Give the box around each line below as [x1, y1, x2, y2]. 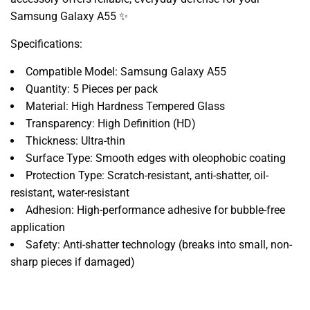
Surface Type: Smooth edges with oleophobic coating [26, 151, 286, 165]
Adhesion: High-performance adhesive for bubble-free [26, 203, 285, 217]
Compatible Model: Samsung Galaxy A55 [26, 64, 226, 78]
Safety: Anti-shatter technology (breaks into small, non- [26, 237, 292, 251]
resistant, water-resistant [10, 185, 129, 199]
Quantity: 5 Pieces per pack [26, 82, 158, 95]
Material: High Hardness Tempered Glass [26, 99, 225, 113]
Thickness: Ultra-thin [26, 134, 125, 147]
